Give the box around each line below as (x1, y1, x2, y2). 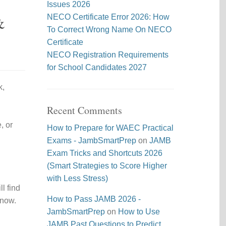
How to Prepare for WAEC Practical (47, 124, 174, 132)
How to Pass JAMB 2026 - (47, 195, 141, 203)
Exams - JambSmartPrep (47, 136, 137, 145)
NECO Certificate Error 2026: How (47, 13, 170, 21)
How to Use (118, 207, 160, 216)
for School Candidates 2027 (47, 63, 147, 72)
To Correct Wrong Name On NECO (47, 25, 172, 34)
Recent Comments (47, 103, 123, 117)
